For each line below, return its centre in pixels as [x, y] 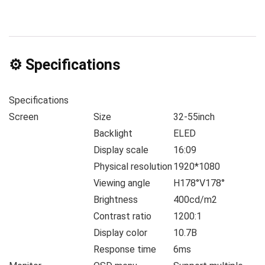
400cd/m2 [195, 200]
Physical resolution [133, 167]
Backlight [113, 134]
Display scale [121, 150]
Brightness [116, 200]
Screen [24, 117]
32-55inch [194, 117]
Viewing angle [122, 183]
